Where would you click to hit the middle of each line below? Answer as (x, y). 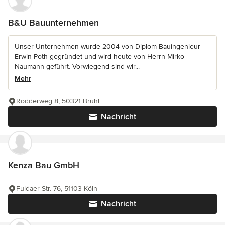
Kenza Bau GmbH (44, 165)
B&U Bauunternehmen (53, 23)
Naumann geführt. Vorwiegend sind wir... (77, 67)
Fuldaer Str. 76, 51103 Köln (57, 189)
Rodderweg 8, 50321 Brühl (58, 101)
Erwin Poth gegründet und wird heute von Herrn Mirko (99, 57)
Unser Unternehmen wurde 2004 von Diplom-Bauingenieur (107, 47)
